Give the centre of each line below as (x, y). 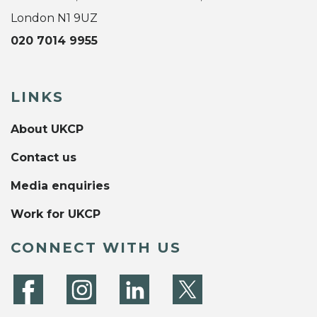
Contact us (44, 157)
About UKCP (47, 129)
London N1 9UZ (54, 18)
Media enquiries (60, 185)
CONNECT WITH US (96, 247)
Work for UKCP (56, 214)
